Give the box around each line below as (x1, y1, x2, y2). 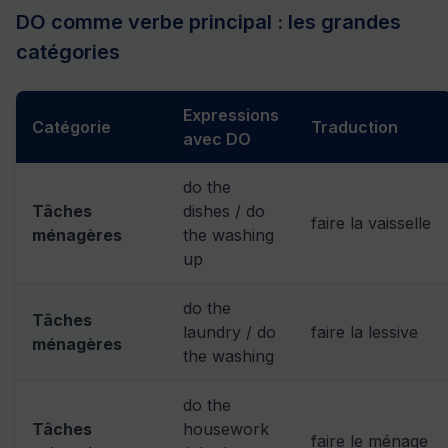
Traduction (311, 116, 398, 137)
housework (183, 418, 269, 439)
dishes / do (183, 200, 265, 221)
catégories (16, 39, 120, 64)
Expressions (183, 104, 279, 125)
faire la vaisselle (311, 212, 431, 233)
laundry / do (183, 321, 276, 342)
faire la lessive (311, 321, 418, 342)
